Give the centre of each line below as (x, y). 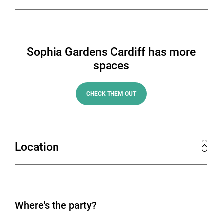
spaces (111, 65)
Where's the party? (56, 205)
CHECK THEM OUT (111, 94)
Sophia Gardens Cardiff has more (111, 52)
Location (37, 147)
